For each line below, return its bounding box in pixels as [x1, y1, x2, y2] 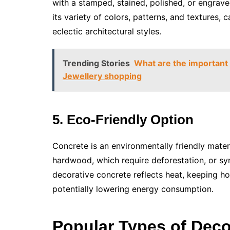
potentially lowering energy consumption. [52, 184, 214, 195]
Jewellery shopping [63, 71, 142, 82]
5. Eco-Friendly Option [52, 112, 194, 128]
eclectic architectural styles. [52, 26, 161, 37]
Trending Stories [63, 58, 130, 69]
